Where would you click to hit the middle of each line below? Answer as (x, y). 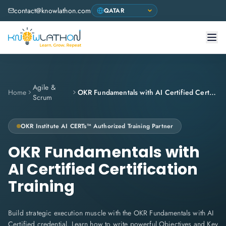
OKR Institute (40, 126)
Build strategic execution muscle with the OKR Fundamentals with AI (111, 213)
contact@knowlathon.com (53, 11)
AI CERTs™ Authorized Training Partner (117, 126)
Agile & (44, 87)
